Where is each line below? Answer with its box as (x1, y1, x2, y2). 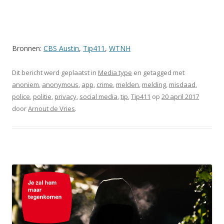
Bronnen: (12, 43, 43, 53)
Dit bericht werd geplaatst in (12, 67, 98, 77)
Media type (98, 67, 132, 77)
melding (142, 79, 166, 89)
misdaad (169, 79, 195, 89)
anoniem (12, 79, 39, 89)
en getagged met (132, 67, 184, 77)
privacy (54, 91, 76, 101)
